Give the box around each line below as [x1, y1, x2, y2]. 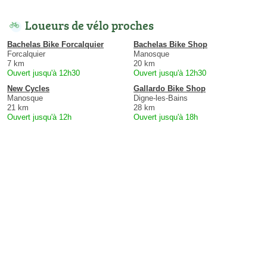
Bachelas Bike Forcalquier [7, 39, 104, 49]
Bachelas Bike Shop [133, 39, 207, 49]
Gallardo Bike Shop [133, 83, 206, 93]
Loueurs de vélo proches [25, 16, 154, 33]
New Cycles [7, 83, 49, 93]
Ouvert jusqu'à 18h [133, 112, 198, 122]
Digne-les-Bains [133, 93, 188, 103]
